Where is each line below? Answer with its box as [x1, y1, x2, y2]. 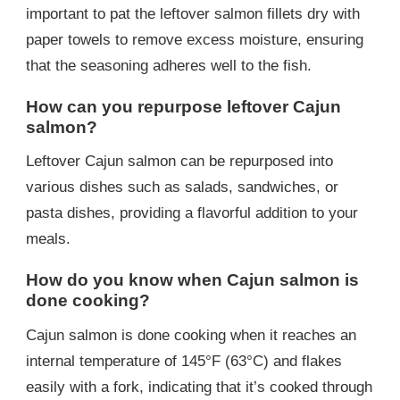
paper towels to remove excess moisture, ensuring [26, 31, 363, 49]
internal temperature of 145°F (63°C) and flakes [26, 352, 342, 370]
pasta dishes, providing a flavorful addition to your [26, 204, 358, 222]
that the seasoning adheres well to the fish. [26, 57, 312, 75]
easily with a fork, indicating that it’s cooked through [26, 378, 372, 396]
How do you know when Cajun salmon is [26, 271, 359, 290]
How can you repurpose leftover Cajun [26, 97, 341, 117]
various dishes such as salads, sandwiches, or [26, 179, 338, 196]
